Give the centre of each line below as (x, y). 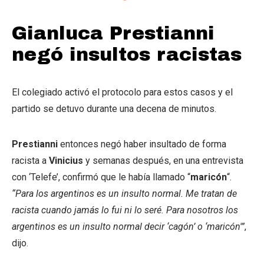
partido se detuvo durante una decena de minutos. (114, 109)
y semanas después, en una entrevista (163, 161)
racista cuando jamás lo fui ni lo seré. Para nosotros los (125, 210)
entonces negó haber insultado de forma (142, 144)
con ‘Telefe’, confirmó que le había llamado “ (101, 177)
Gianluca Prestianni (113, 33)
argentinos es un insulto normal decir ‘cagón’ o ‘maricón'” (128, 227)
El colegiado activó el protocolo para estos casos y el (122, 92)
